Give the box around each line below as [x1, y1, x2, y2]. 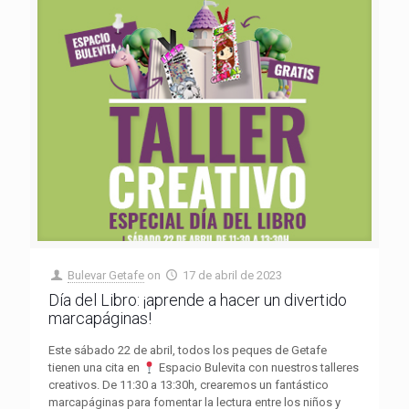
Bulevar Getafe [68, 268, 145, 283]
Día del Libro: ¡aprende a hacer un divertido [48, 290, 347, 310]
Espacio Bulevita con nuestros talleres [155, 361, 359, 375]
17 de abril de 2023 [183, 268, 283, 283]
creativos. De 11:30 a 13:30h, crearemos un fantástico [48, 378, 329, 393]
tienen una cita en [48, 361, 142, 375]
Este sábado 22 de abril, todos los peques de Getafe [48, 343, 327, 358]
